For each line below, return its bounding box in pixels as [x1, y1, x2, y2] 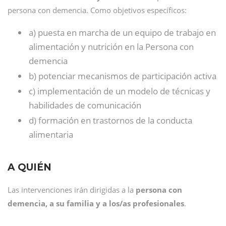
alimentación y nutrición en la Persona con [29, 41, 194, 52]
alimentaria [29, 129, 73, 140]
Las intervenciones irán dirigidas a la [8, 185, 136, 195]
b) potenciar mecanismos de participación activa [29, 70, 216, 82]
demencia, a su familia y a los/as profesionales [8, 198, 184, 208]
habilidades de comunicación [29, 99, 141, 111]
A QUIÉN [8, 161, 51, 173]
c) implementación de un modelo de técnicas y [29, 85, 210, 97]
